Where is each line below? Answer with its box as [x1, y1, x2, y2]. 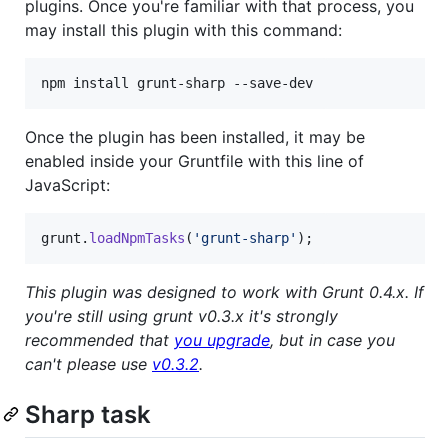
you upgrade [174, 329, 270, 350]
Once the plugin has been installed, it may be [25, 126, 365, 147]
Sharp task [25, 399, 151, 429]
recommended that [25, 329, 174, 350]
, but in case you [270, 329, 395, 350]
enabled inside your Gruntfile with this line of [25, 150, 364, 171]
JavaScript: [25, 174, 110, 195]
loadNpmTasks [89, 229, 185, 246]
